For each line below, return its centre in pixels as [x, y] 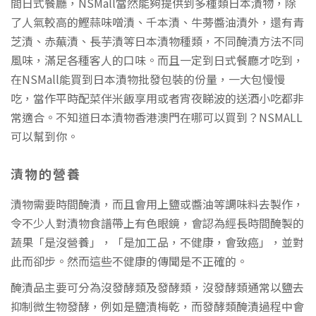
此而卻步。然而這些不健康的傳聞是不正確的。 [129, 261]
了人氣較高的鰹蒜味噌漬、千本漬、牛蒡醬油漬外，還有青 [157, 22]
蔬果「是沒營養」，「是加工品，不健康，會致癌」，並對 [157, 242]
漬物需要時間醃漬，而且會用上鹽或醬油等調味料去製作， [157, 203]
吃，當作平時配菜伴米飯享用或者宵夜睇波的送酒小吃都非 [157, 98]
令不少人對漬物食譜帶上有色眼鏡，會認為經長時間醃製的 [157, 223]
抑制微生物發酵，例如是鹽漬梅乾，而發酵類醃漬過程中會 [157, 306]
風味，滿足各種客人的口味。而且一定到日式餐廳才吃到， [157, 60]
